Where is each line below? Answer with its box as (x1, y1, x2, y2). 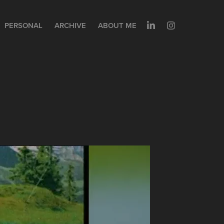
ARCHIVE (54, 20, 86, 30)
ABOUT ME (97, 20, 136, 30)
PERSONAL (4, 20, 42, 30)
